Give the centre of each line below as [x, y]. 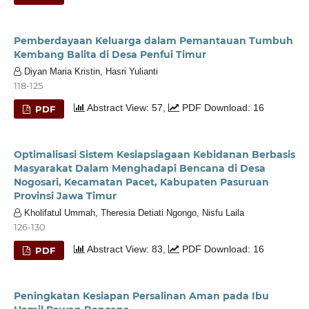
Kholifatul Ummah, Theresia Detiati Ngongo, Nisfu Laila [132, 212]
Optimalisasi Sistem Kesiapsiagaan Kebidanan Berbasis [154, 154]
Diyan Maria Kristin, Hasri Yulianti [89, 71]
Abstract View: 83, [127, 249]
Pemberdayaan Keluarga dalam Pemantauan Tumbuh [153, 40]
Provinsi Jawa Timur [65, 196]
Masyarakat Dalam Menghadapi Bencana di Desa [139, 168]
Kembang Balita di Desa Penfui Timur [110, 54]
